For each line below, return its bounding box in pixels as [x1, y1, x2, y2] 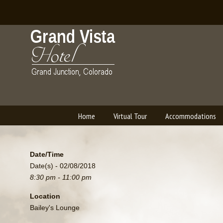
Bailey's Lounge [30, 204, 80, 212]
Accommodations [165, 111, 216, 121]
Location [30, 192, 61, 200]
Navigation [20, 136, 51, 146]
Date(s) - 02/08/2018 [30, 162, 96, 170]
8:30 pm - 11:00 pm [30, 173, 92, 181]
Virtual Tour [113, 111, 147, 121]
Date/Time [30, 150, 64, 158]
